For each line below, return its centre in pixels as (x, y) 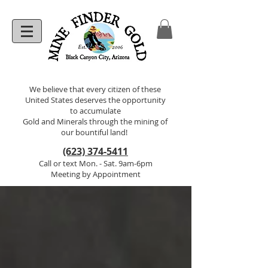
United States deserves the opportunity (95, 100)
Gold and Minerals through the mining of (95, 122)
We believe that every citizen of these (95, 89)
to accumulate (95, 111)
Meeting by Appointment (95, 174)
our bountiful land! (95, 133)
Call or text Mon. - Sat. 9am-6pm (95, 164)
